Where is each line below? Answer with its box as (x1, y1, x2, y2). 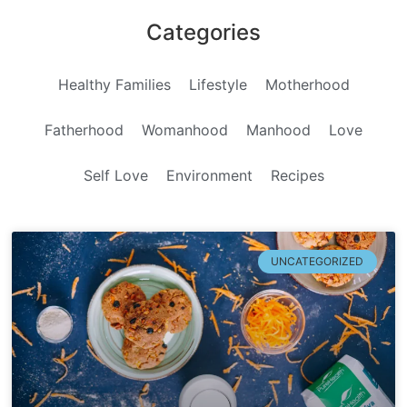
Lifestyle (188, 74, 247, 94)
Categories (146, 18, 261, 45)
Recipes (270, 165, 324, 184)
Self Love (83, 165, 148, 184)
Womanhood (142, 120, 228, 139)
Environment (165, 165, 253, 184)
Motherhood (264, 74, 350, 94)
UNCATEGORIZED (271, 253, 364, 268)
